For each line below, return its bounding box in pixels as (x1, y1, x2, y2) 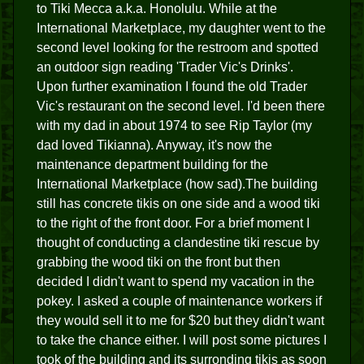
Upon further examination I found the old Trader (37, 80, 307, 93)
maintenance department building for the (37, 158, 268, 171)
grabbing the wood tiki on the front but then (37, 255, 280, 269)
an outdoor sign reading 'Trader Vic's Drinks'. (37, 60, 293, 74)
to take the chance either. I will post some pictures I (37, 333, 327, 347)
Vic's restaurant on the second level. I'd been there (37, 99, 325, 113)
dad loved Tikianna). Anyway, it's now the (37, 138, 272, 152)
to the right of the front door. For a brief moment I (37, 216, 310, 230)
